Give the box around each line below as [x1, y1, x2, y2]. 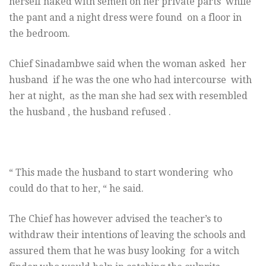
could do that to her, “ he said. [9, 183, 144, 195]
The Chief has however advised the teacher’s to [9, 213, 222, 225]
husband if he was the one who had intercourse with [9, 74, 252, 86]
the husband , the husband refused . [9, 106, 171, 118]
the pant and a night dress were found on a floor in [9, 12, 242, 24]
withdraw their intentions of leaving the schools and [9, 229, 246, 241]
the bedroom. [9, 28, 70, 40]
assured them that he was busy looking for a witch [9, 245, 239, 257]
